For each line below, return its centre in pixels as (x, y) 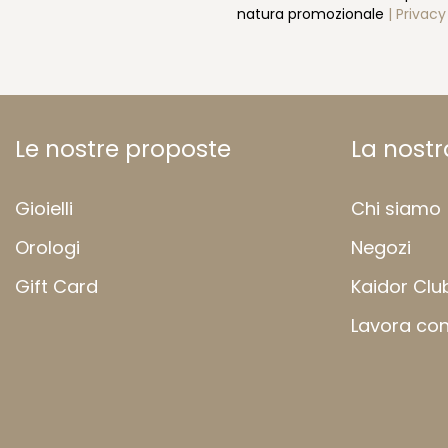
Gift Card (56, 287)
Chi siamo (396, 208)
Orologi (47, 247)
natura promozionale (312, 13)
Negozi (381, 247)
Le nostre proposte (123, 148)
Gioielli (44, 208)
